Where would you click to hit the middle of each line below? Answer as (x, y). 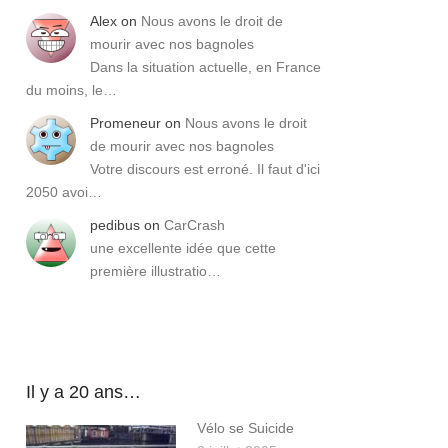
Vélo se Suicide (245, 428)
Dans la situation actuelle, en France (205, 67)
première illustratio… (155, 271)
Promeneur (125, 123)
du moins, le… (71, 90)
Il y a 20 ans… (83, 392)
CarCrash (194, 225)
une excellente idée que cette (183, 248)
